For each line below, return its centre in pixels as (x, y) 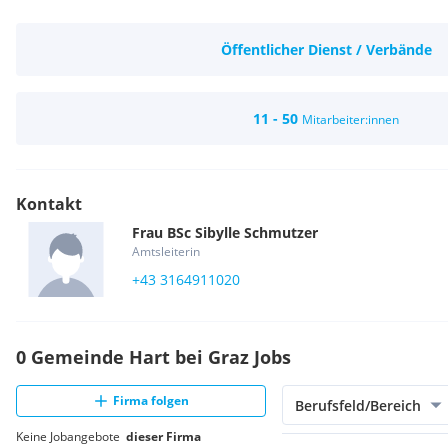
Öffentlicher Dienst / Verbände (326, 49)
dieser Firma (163, 436)
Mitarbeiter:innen (350, 119)
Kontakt (49, 204)
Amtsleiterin (166, 251)
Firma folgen (151, 400)
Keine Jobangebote (71, 436)
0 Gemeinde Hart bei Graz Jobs (153, 357)
